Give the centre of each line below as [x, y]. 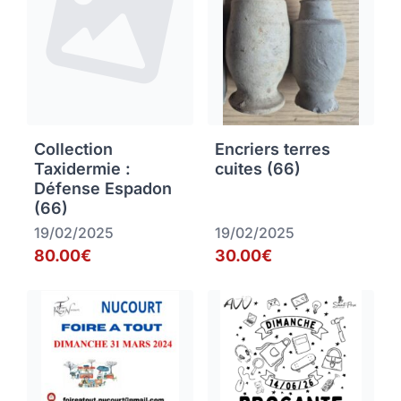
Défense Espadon [103, 189]
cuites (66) [258, 169]
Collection [73, 149]
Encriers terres [273, 149]
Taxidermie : [82, 169]
